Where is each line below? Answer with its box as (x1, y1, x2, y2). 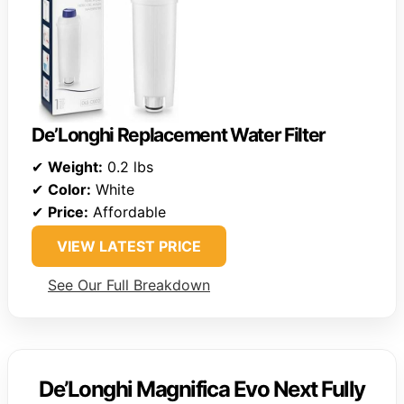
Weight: (48, 157, 103, 176)
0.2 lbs (103, 157, 153, 176)
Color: (48, 179, 91, 198)
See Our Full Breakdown (48, 275, 210, 294)
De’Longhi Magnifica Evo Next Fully (39, 375, 365, 402)
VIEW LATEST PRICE (57, 236, 201, 255)
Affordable (88, 202, 166, 221)
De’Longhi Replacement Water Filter (32, 123, 326, 146)
